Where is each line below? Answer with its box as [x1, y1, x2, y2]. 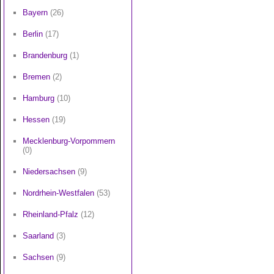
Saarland [23, 231, 54, 240]
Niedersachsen [23, 167, 75, 176]
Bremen [23, 72, 50, 81]
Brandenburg [23, 51, 67, 60]
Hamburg [23, 94, 54, 103]
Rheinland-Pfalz [23, 210, 78, 219]
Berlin [23, 29, 43, 39]
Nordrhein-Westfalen [23, 188, 94, 198]
